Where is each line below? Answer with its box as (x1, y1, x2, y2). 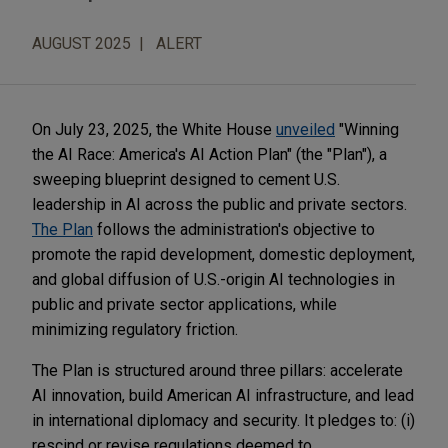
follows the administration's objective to (93, 219, 375, 239)
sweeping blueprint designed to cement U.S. (32, 169, 340, 189)
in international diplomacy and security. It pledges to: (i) (32, 410, 415, 430)
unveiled (276, 119, 335, 139)
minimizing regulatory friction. (32, 319, 238, 339)
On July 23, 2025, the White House (32, 119, 276, 139)
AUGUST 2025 (32, 33, 131, 53)
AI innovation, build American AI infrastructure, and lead (32, 385, 414, 405)
